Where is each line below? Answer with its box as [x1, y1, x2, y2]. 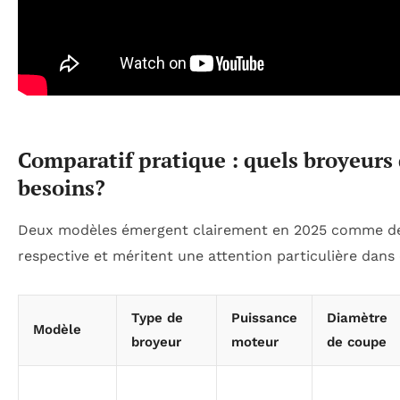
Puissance [231, 309, 297, 326]
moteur [231, 333, 279, 350]
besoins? [18, 173, 105, 203]
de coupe [327, 333, 387, 350]
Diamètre [327, 309, 387, 326]
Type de [131, 309, 183, 326]
